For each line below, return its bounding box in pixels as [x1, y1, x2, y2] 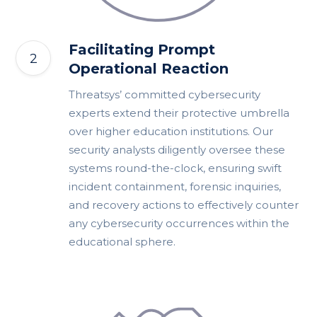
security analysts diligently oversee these [69, 143, 286, 157]
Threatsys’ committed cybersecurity [69, 88, 261, 102]
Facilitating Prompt [69, 41, 216, 59]
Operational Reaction [69, 60, 229, 78]
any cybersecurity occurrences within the [69, 217, 290, 231]
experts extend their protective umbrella [69, 106, 290, 120]
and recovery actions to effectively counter [69, 198, 299, 212]
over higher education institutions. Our [69, 125, 274, 139]
